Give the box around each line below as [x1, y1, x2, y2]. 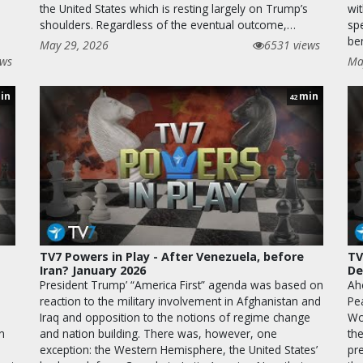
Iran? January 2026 [40, 263, 146, 279]
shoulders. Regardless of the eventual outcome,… [40, 17, 296, 33]
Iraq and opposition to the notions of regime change [40, 310, 310, 326]
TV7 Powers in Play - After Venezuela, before [40, 249, 304, 265]
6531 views [264, 37, 320, 53]
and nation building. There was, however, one [40, 326, 277, 342]
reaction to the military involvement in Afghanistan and [40, 293, 321, 310]
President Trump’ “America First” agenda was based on [40, 277, 323, 293]
